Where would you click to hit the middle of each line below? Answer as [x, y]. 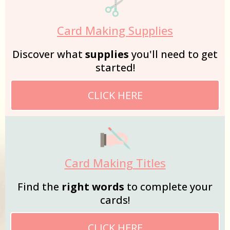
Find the [40, 187]
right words [93, 187]
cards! [115, 200]
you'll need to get [173, 54]
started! [115, 68]
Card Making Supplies [115, 31]
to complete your [168, 187]
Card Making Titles [115, 163]
